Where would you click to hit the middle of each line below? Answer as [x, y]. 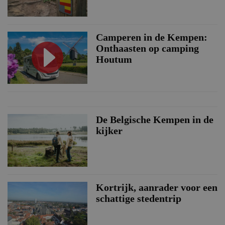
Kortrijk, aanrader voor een [156, 187]
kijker [109, 131]
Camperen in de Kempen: [151, 37]
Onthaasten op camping [147, 48]
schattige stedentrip [138, 198]
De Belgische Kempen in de [154, 120]
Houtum [114, 59]
